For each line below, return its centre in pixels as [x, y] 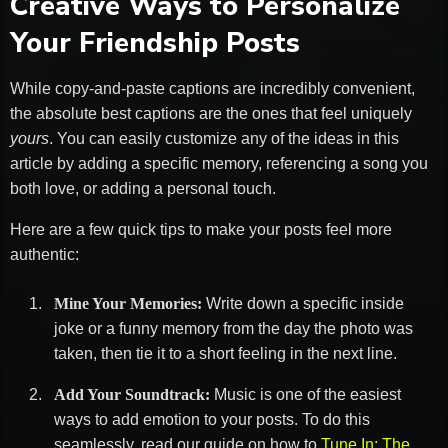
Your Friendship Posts [155, 42]
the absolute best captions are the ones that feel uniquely [211, 113]
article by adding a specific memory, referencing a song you [219, 163]
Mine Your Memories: [128, 303]
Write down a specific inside [303, 303]
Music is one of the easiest [305, 394]
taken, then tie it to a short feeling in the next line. [225, 353]
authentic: [44, 254]
